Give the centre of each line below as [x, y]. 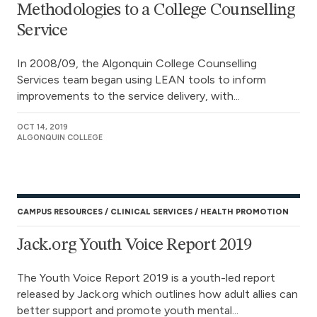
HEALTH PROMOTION [244, 212]
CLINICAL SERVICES [151, 212]
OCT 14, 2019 [42, 127]
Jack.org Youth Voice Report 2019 [134, 245]
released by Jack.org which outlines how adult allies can [157, 294]
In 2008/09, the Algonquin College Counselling [137, 63]
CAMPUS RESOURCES [60, 212]
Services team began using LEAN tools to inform [142, 80]
